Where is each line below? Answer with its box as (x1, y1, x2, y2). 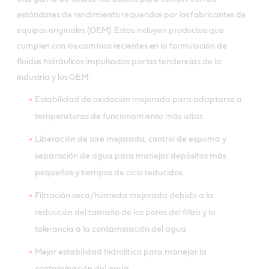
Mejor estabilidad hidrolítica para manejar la (35, 248, 207, 257)
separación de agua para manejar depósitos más (35, 152, 226, 161)
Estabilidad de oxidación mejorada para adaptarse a (35, 95, 242, 104)
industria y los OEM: (17, 73, 91, 82)
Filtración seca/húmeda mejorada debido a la (35, 192, 213, 201)
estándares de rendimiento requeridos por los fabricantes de (17, 11, 247, 20)
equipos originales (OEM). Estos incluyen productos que (17, 26, 224, 35)
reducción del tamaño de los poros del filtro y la (35, 208, 216, 217)
